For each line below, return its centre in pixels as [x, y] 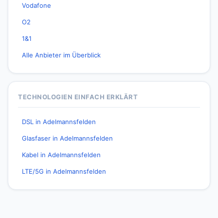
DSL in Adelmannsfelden [59, 122]
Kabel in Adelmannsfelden [61, 155]
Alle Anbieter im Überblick [61, 55]
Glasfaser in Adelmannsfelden [67, 138]
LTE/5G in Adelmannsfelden [64, 171]
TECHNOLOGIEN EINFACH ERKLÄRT [78, 97]
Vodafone [36, 5]
